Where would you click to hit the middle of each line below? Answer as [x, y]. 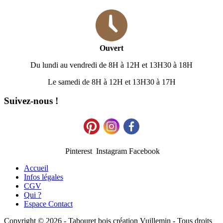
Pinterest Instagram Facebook [111, 151]
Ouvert [111, 48]
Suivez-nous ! [31, 101]
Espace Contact [48, 204]
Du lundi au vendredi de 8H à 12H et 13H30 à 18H [111, 65]
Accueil [36, 168]
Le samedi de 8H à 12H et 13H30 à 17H [111, 82]
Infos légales [44, 177]
